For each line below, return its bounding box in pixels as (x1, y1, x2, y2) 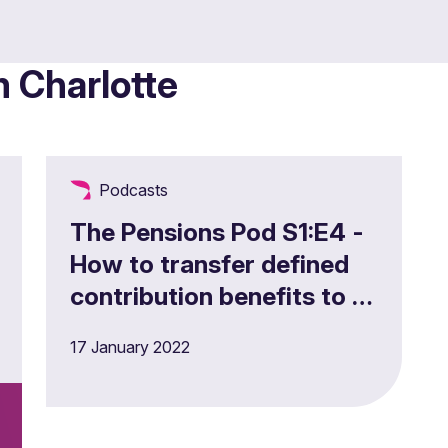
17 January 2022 (70, 337, 190, 357)
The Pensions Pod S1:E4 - (70, 217, 364, 247)
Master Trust (70, 313, 221, 343)
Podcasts (99, 180, 168, 200)
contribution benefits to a (70, 281, 366, 311)
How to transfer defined (70, 249, 349, 279)
